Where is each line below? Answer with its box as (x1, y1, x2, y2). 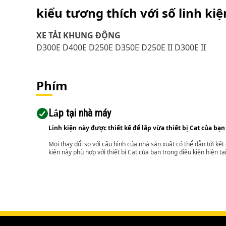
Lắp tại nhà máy (48, 107, 111, 119)
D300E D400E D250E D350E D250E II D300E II (36, 42, 206, 53)
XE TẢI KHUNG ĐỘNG (36, 30, 121, 41)
